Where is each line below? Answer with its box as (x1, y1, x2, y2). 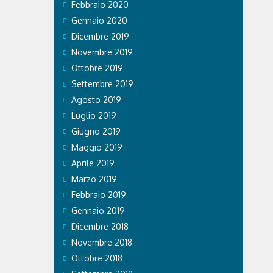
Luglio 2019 (71, 110, 116, 121)
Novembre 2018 (71, 236, 132, 247)
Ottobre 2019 (71, 62, 123, 73)
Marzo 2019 (71, 173, 117, 184)
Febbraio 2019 (71, 189, 126, 200)
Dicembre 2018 (71, 221, 129, 232)
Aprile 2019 (71, 157, 115, 168)
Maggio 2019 (71, 141, 122, 152)
